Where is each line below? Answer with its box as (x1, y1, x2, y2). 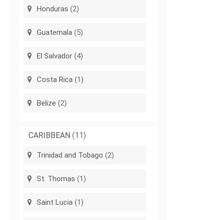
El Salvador (37, 52, 73, 61)
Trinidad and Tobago (37, 151, 104, 160)
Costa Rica (37, 75, 73, 84)
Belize (37, 99, 56, 108)
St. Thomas (37, 174, 76, 184)
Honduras (37, 4, 69, 14)
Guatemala (37, 28, 73, 37)
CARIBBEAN (28, 131, 71, 140)
